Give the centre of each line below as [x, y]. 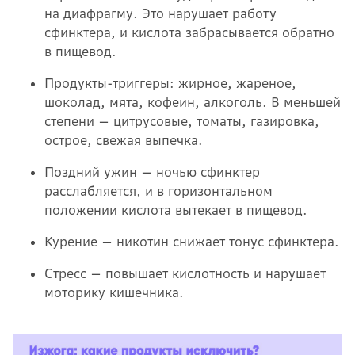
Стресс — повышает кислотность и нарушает [185, 274]
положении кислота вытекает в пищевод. [176, 210]
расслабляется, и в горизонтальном [158, 191]
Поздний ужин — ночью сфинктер [152, 172]
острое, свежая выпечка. [124, 141]
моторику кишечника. [114, 293]
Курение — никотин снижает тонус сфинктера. [192, 242]
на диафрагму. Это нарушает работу [160, 14]
